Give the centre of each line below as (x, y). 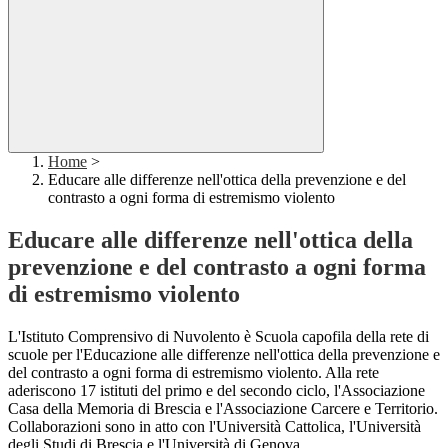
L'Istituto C (43, 337)
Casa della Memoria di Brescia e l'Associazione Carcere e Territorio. (223, 409)
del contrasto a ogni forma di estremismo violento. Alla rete (193, 373)
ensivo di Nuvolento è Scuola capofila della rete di (270, 337)
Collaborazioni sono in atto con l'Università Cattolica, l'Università (214, 427)
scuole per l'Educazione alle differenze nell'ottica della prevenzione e (224, 355)
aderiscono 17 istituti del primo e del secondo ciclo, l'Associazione (216, 391)
